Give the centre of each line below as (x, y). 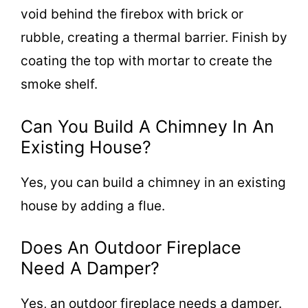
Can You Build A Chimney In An (147, 126)
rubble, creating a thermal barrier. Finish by (154, 37)
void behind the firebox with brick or (132, 14)
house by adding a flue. (93, 206)
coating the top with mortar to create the (146, 61)
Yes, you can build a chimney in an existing (153, 182)
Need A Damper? (90, 268)
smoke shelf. (59, 84)
